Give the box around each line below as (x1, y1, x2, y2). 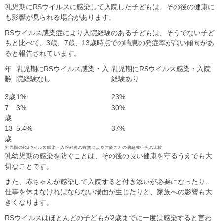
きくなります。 (5, 198, 53, 206)
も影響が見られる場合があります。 (5, 13, 115, 21)
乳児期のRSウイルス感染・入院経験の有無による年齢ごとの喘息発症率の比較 (5, 145, 162, 150)
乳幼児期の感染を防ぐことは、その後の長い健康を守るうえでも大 (5, 151, 212, 160)
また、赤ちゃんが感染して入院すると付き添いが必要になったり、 (5, 177, 212, 185)
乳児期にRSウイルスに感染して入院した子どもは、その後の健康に (5, 2, 215, 11)
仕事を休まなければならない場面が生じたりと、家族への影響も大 (5, 187, 212, 196)
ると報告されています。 (5, 49, 81, 57)
